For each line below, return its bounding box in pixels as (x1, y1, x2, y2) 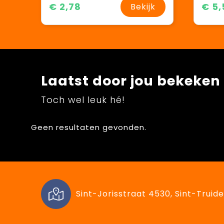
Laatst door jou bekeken (40, 71, 220, 90)
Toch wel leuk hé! (40, 93, 125, 106)
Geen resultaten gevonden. (30, 122, 146, 133)
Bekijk (130, 1, 155, 13)
